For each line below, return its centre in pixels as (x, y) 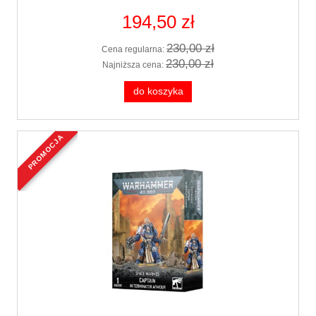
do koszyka (158, 91)
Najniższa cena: (134, 65)
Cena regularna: (134, 50)
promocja (48, 138)
